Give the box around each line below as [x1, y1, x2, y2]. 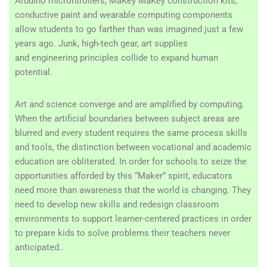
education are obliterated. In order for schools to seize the [15, 156, 247, 167]
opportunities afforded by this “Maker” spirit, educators [15, 170, 232, 181]
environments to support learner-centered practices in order [15, 213, 252, 224]
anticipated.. [15, 242, 64, 253]
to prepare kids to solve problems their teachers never [15, 228, 230, 238]
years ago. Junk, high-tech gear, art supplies [15, 38, 188, 49]
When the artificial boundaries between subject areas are [15, 113, 240, 124]
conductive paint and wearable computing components [15, 10, 232, 20]
